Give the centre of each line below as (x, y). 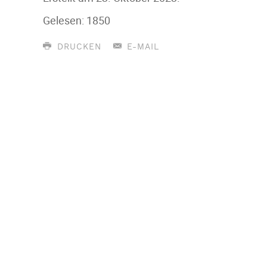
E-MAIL (141, 47)
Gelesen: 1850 (77, 20)
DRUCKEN (77, 47)
